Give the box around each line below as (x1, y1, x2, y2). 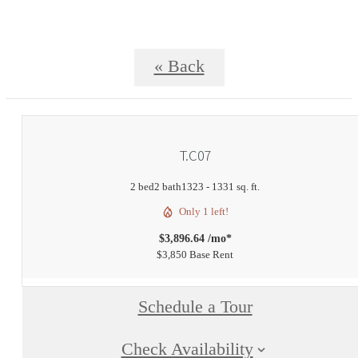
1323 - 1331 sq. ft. (181, 180, 260, 193)
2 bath (154, 180, 181, 193)
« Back (153, 56, 205, 76)
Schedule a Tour (137, 296, 253, 316)
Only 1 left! (179, 205, 229, 217)
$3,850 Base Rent (157, 248, 233, 261)
